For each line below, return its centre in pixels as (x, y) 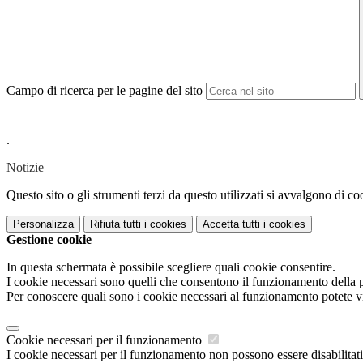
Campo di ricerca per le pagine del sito (105, 91)
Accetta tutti (231, 224)
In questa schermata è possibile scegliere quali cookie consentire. (171, 267)
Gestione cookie (49, 240)
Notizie (25, 168)
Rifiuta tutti (115, 224)
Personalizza (43, 224)
